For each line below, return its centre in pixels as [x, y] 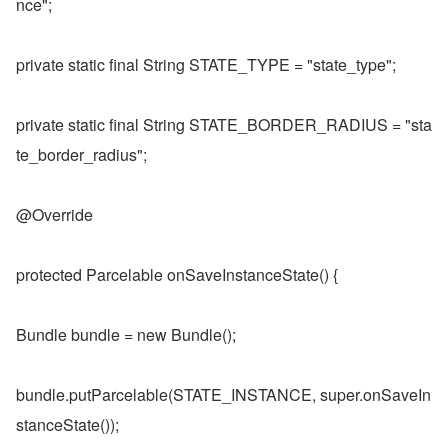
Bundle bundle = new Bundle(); [126, 334]
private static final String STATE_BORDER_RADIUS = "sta [224, 124]
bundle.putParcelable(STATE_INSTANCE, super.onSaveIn [223, 394]
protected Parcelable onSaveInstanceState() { [177, 274]
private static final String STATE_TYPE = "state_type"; [206, 64]
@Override [54, 214]
